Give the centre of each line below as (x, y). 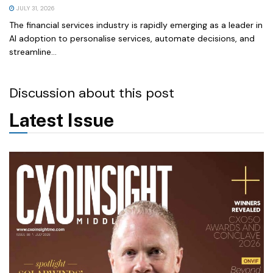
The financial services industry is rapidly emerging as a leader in (136, 25)
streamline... (33, 51)
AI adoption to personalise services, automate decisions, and (132, 38)
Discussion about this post (92, 93)
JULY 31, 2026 (35, 8)
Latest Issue (62, 120)
